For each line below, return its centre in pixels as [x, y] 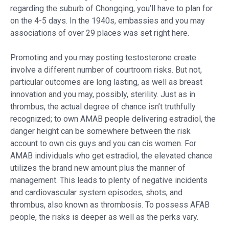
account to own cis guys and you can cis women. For [103, 143]
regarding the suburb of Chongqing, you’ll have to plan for [111, 8]
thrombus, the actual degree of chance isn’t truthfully [103, 106]
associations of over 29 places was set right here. [100, 33]
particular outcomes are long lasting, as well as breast [106, 82]
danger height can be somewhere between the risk [100, 131]
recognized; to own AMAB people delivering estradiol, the [113, 119]
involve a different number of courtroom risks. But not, [106, 70]
